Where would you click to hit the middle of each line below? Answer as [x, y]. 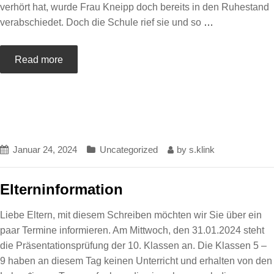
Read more [39, 60]
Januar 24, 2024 [45, 150]
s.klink [202, 150]
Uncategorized [129, 150]
